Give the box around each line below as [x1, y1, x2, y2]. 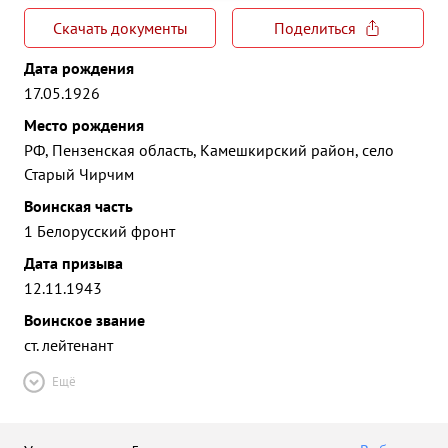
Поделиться [274, 18, 356, 38]
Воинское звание [24, 310, 145, 330]
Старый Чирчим [24, 164, 134, 184]
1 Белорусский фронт [24, 221, 175, 241]
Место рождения [24, 115, 144, 135]
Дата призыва [24, 253, 123, 273]
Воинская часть [24, 196, 133, 216]
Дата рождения [24, 58, 134, 78]
